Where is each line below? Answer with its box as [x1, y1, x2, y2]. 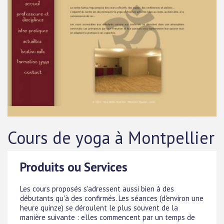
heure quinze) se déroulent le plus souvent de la [20, 202, 178, 212]
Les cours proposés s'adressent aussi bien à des [20, 183, 174, 193]
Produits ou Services [20, 159, 127, 175]
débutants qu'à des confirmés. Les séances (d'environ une [20, 193, 203, 203]
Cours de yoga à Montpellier [7, 126, 214, 148]
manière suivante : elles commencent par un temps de [20, 212, 195, 222]
